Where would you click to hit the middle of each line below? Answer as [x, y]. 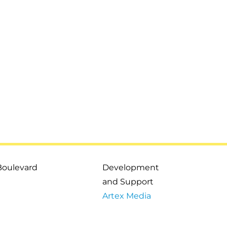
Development [131, 167]
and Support [128, 181]
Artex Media [127, 196]
